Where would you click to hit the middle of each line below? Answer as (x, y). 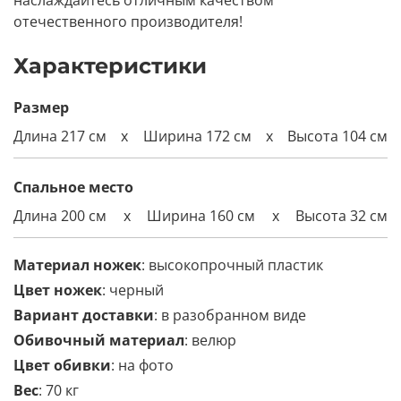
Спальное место (73, 187)
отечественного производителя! (128, 21)
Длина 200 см (60, 215)
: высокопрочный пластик (232, 264)
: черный (133, 290)
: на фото (142, 365)
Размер (41, 107)
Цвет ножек (58, 290)
